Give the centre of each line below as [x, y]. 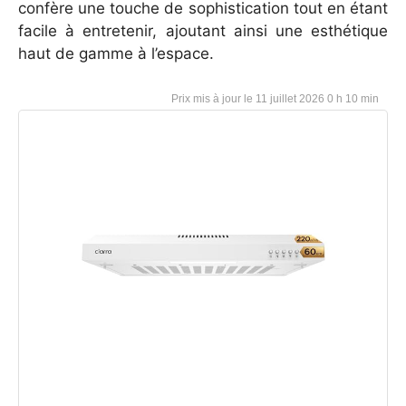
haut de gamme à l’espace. [116, 53]
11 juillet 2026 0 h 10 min [317, 99]
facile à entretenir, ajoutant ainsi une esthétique [203, 30]
